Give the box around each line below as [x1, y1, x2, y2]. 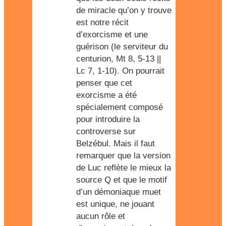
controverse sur [76, 127, 136, 136]
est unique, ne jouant [76, 199, 154, 209]
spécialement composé [76, 102, 163, 112]
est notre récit [76, 18, 129, 27]
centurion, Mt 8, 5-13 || [76, 54, 161, 64]
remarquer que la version [76, 151, 171, 160]
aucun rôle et [76, 211, 125, 221]
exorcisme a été [76, 90, 137, 100]
